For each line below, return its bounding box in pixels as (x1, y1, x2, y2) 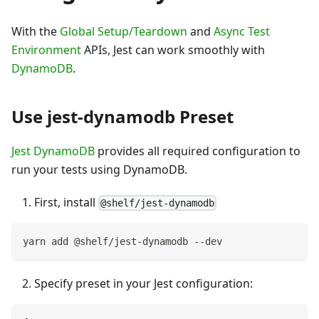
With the (11, 23, 60, 39)
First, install (34, 194, 98, 210)
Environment (11, 41, 81, 58)
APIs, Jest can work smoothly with (81, 41, 265, 58)
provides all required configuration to (95, 142, 300, 159)
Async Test (214, 23, 270, 39)
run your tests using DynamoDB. (11, 161, 187, 177)
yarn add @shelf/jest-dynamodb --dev (23, 236, 222, 248)
